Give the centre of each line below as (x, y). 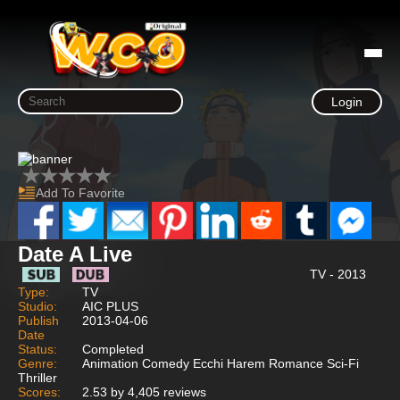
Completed (113, 349)
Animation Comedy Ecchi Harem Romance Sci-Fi (221, 363)
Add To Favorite (80, 193)
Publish (38, 320)
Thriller (37, 377)
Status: (37, 349)
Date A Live (75, 254)
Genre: (37, 363)
